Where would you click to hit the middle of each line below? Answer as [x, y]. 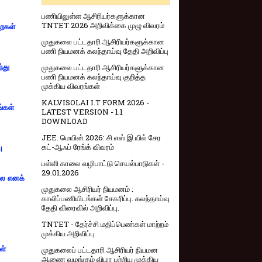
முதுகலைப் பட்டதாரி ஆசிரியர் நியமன [100, 250]
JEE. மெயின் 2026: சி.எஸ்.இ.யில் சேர [101, 138]
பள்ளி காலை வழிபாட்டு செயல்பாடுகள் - [103, 163]
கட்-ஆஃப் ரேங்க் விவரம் [78, 147]
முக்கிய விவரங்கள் [71, 86]
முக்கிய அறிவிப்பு [68, 234]
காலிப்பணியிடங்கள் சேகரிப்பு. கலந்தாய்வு [106, 199]
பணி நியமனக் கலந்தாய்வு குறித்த [94, 77]
